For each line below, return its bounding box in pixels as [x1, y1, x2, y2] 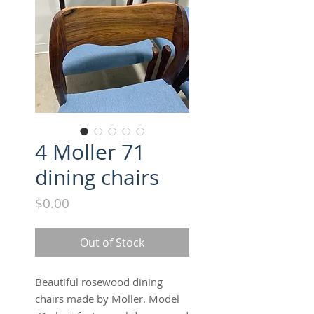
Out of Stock [80, 234, 144, 250]
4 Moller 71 [35, 137, 145, 166]
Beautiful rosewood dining [35, 274, 163, 289]
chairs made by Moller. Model [35, 291, 179, 306]
